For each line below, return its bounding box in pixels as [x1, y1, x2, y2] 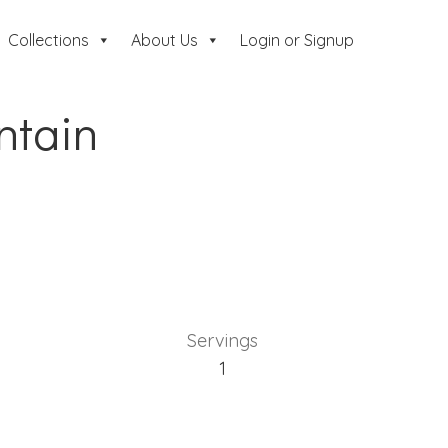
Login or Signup [239, 30, 354, 50]
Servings [187, 329, 258, 353]
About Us [130, 30, 198, 50]
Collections [7, 30, 89, 50]
